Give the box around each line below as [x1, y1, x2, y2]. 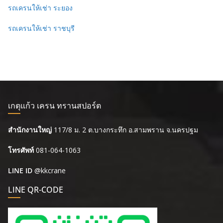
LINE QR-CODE [8, 184, 63, 195]
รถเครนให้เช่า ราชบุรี [8, 23, 75, 33]
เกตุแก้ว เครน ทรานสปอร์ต [8, 100, 101, 111]
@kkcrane [34, 166, 66, 175]
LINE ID [8, 166, 32, 175]
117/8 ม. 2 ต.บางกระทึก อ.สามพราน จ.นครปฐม [54, 125, 198, 134]
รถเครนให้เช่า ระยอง [8, 2, 73, 12]
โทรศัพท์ [8, 145, 34, 155]
